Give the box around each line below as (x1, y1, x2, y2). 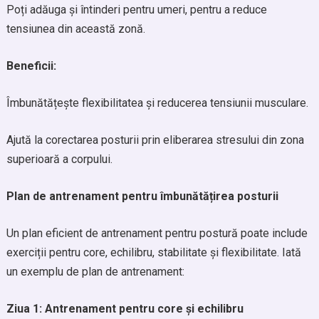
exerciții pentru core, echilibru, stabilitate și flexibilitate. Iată (6, 246, 301, 259)
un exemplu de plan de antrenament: (6, 265, 184, 278)
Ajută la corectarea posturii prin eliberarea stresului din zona (6, 133, 304, 147)
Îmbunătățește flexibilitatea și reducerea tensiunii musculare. (6, 96, 308, 110)
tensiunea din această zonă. (6, 22, 145, 36)
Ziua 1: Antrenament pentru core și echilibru (6, 302, 244, 315)
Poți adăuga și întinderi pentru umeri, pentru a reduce (6, 3, 267, 16)
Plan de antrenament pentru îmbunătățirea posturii (6, 189, 278, 203)
